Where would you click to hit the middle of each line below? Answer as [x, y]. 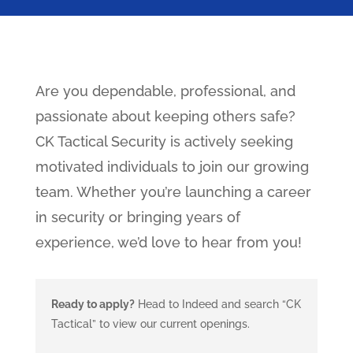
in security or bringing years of [137, 217]
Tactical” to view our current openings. [150, 324]
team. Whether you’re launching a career [173, 192]
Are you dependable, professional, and [165, 91]
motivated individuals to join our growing [172, 167]
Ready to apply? [93, 305]
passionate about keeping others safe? [165, 117]
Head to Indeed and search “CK [217, 305]
